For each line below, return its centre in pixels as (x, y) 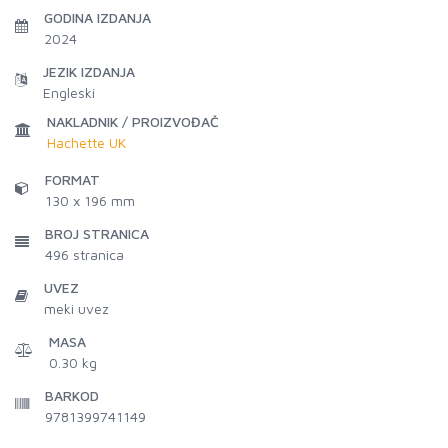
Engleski (69, 92)
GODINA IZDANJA (97, 17)
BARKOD (72, 395)
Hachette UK (86, 142)
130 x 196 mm (90, 200)
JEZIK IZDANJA (89, 71)
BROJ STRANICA (97, 233)
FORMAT (72, 179)
